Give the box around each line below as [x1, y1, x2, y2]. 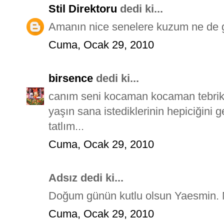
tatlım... [48, 119, 84, 132]
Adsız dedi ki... [48, 171, 123, 184]
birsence [48, 71, 93, 84]
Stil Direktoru [48, 2, 117, 15]
